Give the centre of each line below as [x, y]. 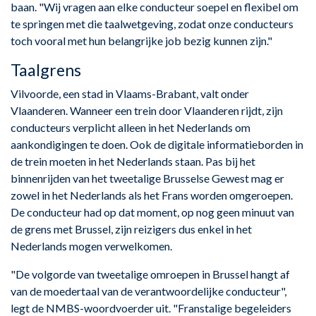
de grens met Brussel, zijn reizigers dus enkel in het [131, 229]
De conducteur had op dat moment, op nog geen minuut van [152, 212]
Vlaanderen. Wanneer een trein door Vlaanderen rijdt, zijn [147, 110]
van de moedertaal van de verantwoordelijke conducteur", [148, 291]
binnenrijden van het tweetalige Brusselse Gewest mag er [147, 178]
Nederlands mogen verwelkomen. [91, 245]
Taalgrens [46, 69]
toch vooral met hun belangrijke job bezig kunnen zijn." [141, 40]
